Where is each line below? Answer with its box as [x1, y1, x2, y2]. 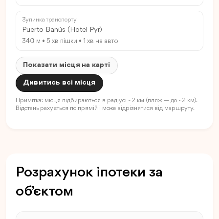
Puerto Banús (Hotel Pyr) [22, 26, 102, 34]
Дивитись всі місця [23, 79, 96, 87]
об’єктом [16, 184, 73, 199]
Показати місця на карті [23, 62, 110, 69]
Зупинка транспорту [22, 17, 77, 23]
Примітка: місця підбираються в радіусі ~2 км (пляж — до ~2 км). [16, 97, 197, 104]
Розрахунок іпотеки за [16, 165, 163, 180]
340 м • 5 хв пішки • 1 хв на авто [22, 38, 118, 45]
